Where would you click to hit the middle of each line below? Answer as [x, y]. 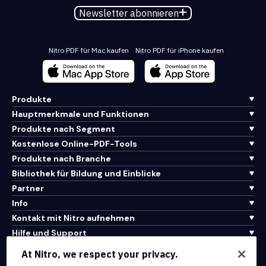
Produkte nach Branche [61, 158]
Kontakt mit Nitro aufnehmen [73, 218]
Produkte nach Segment [64, 129]
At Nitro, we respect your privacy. [99, 254]
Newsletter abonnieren [129, 13]
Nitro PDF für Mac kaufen [89, 50]
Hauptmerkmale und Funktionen [80, 114]
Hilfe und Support [49, 232]
